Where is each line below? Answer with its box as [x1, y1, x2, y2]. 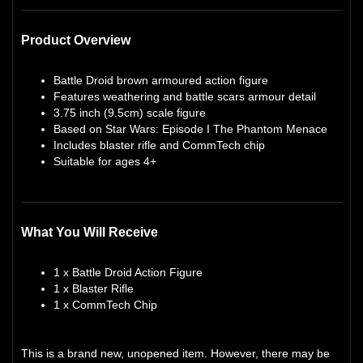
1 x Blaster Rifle [53, 281, 134, 295]
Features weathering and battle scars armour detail [53, 89, 316, 103]
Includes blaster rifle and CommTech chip [53, 138, 265, 152]
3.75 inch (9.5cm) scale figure [53, 105, 206, 119]
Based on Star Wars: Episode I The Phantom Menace [53, 122, 327, 135]
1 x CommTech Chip [53, 297, 157, 311]
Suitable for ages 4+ [53, 154, 156, 168]
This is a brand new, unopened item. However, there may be [21, 346, 330, 360]
